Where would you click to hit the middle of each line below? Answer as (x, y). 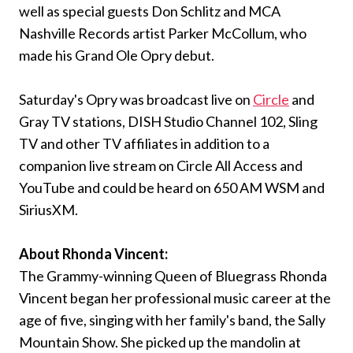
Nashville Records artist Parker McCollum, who (163, 33)
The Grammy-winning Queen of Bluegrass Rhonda (173, 275)
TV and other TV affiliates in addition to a (144, 143)
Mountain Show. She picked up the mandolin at (160, 342)
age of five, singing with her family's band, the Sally (172, 320)
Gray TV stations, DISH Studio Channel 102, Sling (168, 121)
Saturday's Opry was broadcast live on (136, 99)
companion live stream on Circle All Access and (161, 165)
